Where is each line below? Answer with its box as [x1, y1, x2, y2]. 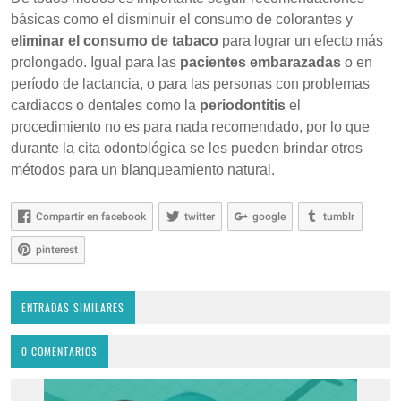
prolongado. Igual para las [11, 55, 180, 70]
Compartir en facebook [36, 209, 147, 223]
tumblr [323, 209, 355, 223]
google [252, 209, 286, 223]
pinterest [36, 243, 79, 257]
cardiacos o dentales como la [11, 98, 200, 113]
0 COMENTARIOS [21, 344, 98, 360]
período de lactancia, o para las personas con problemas [11, 76, 370, 91]
